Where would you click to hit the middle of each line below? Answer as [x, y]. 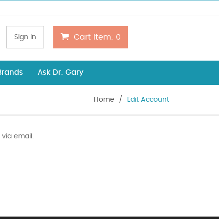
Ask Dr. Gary [61, 72]
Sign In [25, 37]
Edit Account [148, 99]
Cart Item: [94, 37]
